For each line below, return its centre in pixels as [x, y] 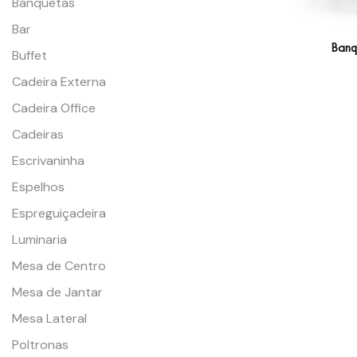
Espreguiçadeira [59, 214]
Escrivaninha [48, 161]
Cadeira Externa [59, 82]
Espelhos [38, 187]
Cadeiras [38, 135]
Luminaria [39, 240]
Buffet [29, 56]
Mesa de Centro [59, 266]
